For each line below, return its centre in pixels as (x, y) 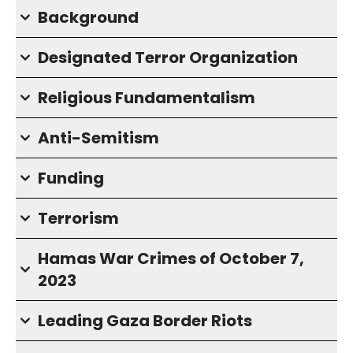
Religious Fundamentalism (147, 98)
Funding (71, 178)
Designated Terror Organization (168, 58)
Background (88, 17)
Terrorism (78, 218)
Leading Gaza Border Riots (145, 321)
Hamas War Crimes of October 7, (171, 258)
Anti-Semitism (98, 138)
